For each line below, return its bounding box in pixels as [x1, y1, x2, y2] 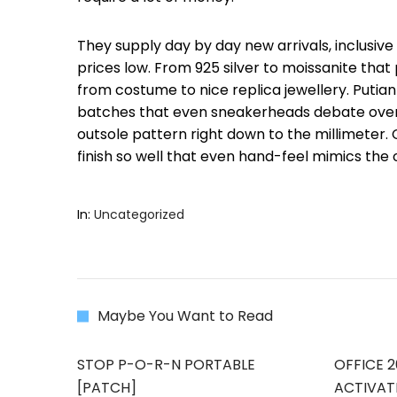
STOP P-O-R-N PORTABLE [77, 354, 255, 375]
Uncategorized [94, 206, 184, 223]
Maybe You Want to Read [97, 306, 273, 326]
